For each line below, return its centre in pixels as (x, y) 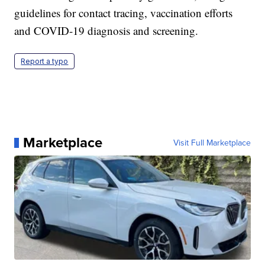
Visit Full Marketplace (212, 143)
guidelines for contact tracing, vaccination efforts (124, 13)
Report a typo (45, 62)
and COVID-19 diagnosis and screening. (106, 31)
